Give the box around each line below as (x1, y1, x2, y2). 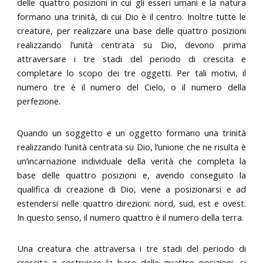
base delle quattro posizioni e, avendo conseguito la (17, 168, 246, 181)
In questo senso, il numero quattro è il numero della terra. (17, 211, 244, 223)
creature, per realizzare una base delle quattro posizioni (17, 25, 246, 37)
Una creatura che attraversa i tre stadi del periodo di (17, 242, 246, 254)
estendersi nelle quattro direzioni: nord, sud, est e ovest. (17, 197, 246, 209)
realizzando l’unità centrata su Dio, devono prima (17, 39, 246, 51)
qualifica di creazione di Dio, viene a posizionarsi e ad (17, 183, 246, 195)
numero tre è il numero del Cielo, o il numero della (17, 81, 246, 93)
